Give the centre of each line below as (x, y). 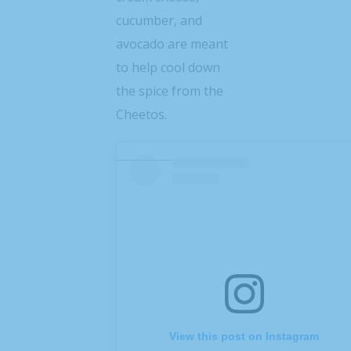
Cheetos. (141, 114)
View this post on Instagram (244, 336)
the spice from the (169, 91)
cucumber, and (159, 20)
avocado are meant (172, 44)
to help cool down (168, 67)
